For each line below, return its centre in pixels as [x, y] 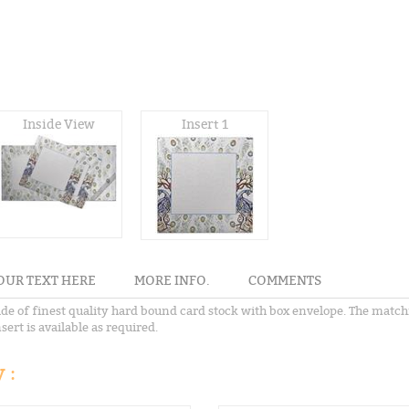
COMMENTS [285, 280]
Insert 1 [204, 124]
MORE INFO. [172, 280]
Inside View [58, 124]
